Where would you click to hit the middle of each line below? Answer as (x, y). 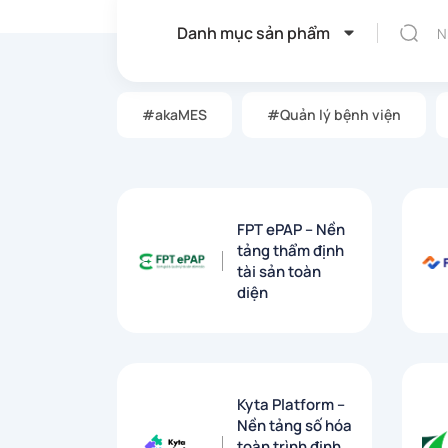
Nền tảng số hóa (294, 425)
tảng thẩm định (290, 250)
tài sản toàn (279, 271)
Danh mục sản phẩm (253, 33)
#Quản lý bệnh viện (334, 115)
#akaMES (174, 115)
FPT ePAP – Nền (291, 229)
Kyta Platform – (291, 404)
